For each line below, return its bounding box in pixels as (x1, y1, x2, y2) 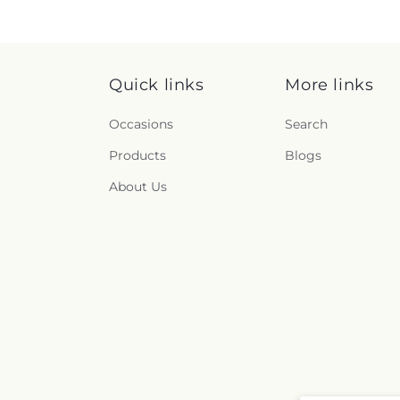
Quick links (109, 75, 204, 96)
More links (285, 75, 374, 96)
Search (285, 116, 329, 133)
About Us (109, 179, 167, 196)
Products (109, 147, 166, 164)
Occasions (109, 116, 173, 133)
